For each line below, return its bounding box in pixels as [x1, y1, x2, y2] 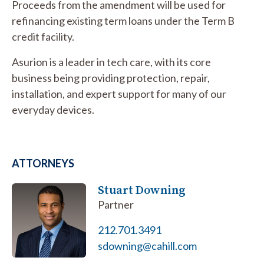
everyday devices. [12, 103, 94, 116]
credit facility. [12, 30, 74, 43]
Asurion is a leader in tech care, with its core [12, 55, 211, 68]
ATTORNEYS [12, 157, 74, 170]
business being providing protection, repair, [12, 71, 210, 84]
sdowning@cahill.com [98, 239, 197, 252]
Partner [98, 198, 134, 211]
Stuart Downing [98, 181, 186, 198]
